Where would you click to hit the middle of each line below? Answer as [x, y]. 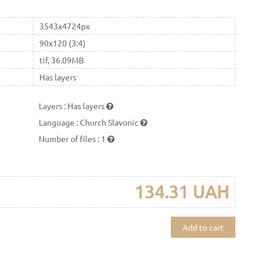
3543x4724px [64, 26]
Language [58, 122]
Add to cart [203, 227]
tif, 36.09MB [61, 60]
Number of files [68, 138]
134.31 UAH [181, 191]
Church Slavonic [110, 122]
